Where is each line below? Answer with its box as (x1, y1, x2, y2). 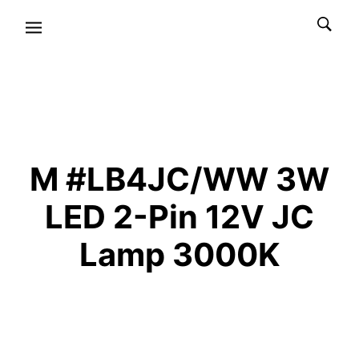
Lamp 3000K (79, 235, 280, 274)
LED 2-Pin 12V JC (45, 197, 314, 236)
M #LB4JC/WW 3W (30, 159, 329, 199)
